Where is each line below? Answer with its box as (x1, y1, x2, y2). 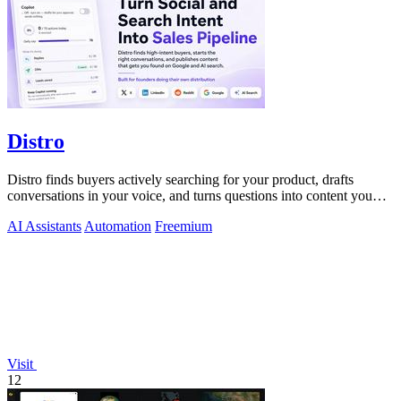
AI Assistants (7, 218, 81, 234)
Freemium (155, 218, 212, 234)
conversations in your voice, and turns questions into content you (7, 187, 372, 203)
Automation (84, 218, 151, 234)
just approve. (7, 203, 80, 219)
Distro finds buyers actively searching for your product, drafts (7, 171, 354, 187)
